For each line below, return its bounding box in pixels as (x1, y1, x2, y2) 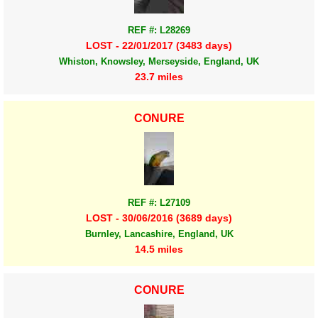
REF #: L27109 (128, 197, 190, 208)
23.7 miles (135, 71, 183, 83)
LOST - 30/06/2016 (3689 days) (86, 212, 232, 224)
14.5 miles (135, 243, 183, 255)
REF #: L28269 (128, 25, 190, 36)
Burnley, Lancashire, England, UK (84, 228, 234, 239)
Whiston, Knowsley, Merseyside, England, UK (59, 56, 259, 67)
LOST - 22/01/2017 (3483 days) (86, 40, 232, 52)
